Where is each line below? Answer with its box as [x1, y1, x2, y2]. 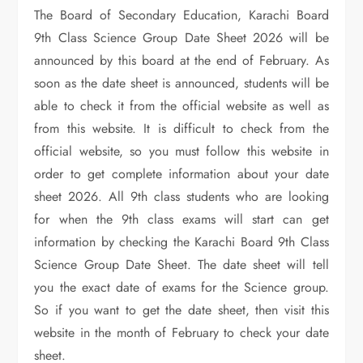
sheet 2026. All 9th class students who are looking [34, 186, 329, 206]
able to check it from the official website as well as [34, 96, 329, 115]
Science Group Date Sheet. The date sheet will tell [34, 254, 329, 274]
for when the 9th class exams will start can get [34, 209, 329, 228]
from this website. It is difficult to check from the [34, 118, 329, 138]
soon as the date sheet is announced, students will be [34, 73, 329, 92]
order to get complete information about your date [34, 164, 329, 183]
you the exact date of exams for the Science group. [34, 277, 329, 297]
